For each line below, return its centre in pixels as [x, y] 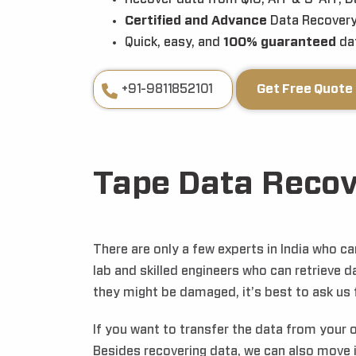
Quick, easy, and [172, 42]
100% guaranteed [278, 42]
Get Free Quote [305, 89]
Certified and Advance [196, 21]
